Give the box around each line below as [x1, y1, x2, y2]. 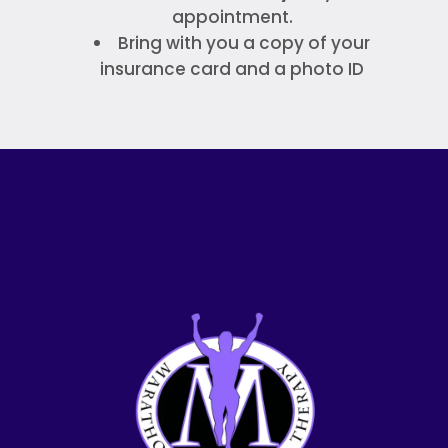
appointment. [171, 4, 293, 29]
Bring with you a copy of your [118, 30, 371, 55]
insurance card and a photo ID [100, 56, 365, 81]
